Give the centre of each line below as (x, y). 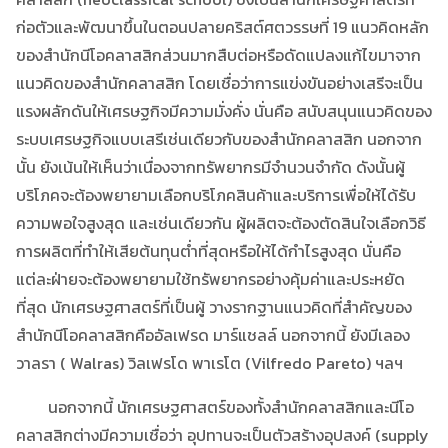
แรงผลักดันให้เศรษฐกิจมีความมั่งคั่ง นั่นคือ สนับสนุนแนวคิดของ (224, 110)
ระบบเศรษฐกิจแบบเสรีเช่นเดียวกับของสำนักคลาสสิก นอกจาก (219, 138)
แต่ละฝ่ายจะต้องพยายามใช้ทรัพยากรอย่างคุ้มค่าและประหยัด (210, 278)
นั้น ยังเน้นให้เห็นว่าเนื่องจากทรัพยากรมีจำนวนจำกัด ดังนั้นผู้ (210, 166)
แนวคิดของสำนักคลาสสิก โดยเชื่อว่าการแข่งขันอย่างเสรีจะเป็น (219, 82)
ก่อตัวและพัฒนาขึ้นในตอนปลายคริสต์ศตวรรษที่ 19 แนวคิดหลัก (222, 26)
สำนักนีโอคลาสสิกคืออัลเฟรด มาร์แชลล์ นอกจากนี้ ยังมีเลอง (213, 334)
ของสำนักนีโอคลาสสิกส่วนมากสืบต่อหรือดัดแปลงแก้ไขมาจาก (218, 54)
